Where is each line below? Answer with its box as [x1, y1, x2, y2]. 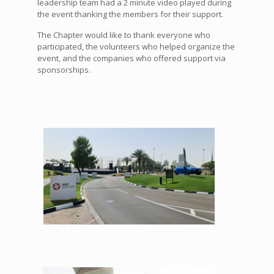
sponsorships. [37, 64, 91, 76]
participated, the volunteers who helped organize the [37, 41, 235, 53]
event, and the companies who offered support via [37, 53, 226, 64]
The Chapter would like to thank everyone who [37, 29, 210, 41]
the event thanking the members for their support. [37, 9, 223, 20]
